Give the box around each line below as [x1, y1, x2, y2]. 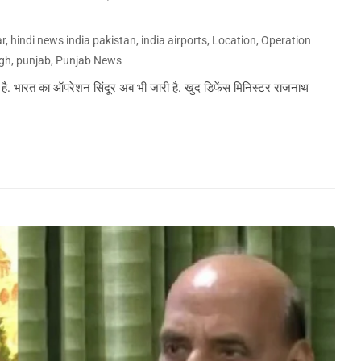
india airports [141, 34, 208, 48]
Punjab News [55, 54, 122, 68]
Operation [261, 34, 312, 48]
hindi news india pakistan [10, 34, 137, 48]
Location [212, 34, 257, 48]
